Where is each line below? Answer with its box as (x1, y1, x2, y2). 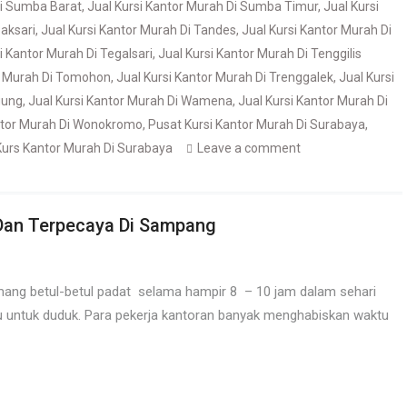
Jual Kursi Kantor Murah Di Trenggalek (116, 70, 333, 84)
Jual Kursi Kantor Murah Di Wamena (28, 94, 233, 108)
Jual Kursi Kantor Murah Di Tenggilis (158, 46, 362, 61)
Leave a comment (197, 141, 301, 155)
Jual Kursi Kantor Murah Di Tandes (41, 23, 236, 37)
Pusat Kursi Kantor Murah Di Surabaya (148, 117, 365, 132)
